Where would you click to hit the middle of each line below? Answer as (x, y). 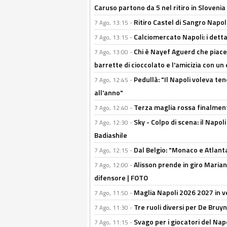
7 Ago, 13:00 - (114, 52)
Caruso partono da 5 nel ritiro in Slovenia (160, 8)
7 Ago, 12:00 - (114, 165)
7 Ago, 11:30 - (114, 208)
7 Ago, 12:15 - (114, 150)
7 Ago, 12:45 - (114, 80)
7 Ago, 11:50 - (114, 193)
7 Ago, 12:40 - (114, 108)
